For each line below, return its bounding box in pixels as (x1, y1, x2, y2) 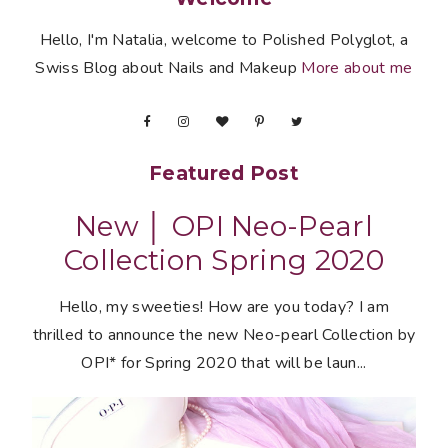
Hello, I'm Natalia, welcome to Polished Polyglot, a (39, 28, 409, 51)
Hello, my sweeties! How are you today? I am (59, 295, 389, 318)
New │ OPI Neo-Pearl (74, 208, 374, 243)
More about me (301, 56, 413, 79)
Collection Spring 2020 (63, 242, 385, 277)
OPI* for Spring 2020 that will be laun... (81, 351, 367, 374)
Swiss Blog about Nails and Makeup (35, 56, 302, 79)
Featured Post (148, 160, 300, 185)
